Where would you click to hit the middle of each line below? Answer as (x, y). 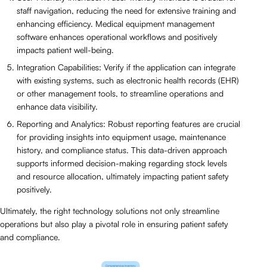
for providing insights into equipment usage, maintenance (121, 137)
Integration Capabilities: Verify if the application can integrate (126, 67)
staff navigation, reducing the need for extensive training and (126, 11)
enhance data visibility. (57, 107)
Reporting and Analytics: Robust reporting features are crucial (128, 124)
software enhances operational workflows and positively (117, 37)
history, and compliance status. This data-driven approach (122, 150)
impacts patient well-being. (65, 50)
